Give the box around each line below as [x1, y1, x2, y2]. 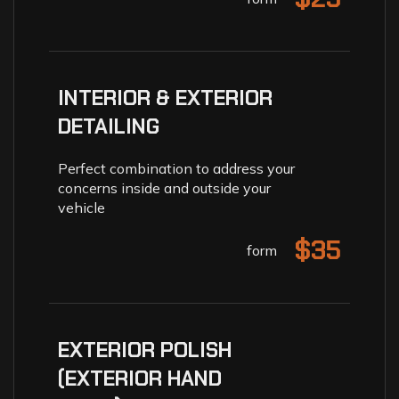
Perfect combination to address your [58, 159, 295, 177]
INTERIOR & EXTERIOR [58, 84, 273, 111]
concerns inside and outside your [58, 178, 271, 197]
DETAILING [58, 112, 159, 140]
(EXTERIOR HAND [58, 364, 222, 392]
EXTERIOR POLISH [58, 336, 232, 363]
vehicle [58, 198, 105, 216]
